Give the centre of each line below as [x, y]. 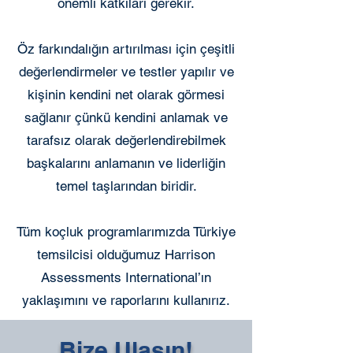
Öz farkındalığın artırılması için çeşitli [126, 49]
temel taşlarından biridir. [126, 186]
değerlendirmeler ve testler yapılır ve [126, 72]
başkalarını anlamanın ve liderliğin [126, 163]
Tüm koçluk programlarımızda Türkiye [126, 232]
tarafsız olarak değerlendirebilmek [126, 140]
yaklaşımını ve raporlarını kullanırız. [126, 300]
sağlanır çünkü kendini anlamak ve [126, 117]
